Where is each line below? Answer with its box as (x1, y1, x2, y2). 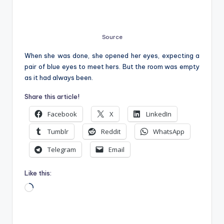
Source (101, 33, 122, 40)
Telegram (47, 144, 76, 154)
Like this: (24, 168, 51, 177)
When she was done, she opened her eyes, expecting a (24, 51, 199, 59)
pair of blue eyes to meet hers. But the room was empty (24, 62, 199, 70)
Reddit (101, 127, 120, 136)
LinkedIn (146, 109, 171, 119)
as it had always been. (24, 73, 94, 81)
